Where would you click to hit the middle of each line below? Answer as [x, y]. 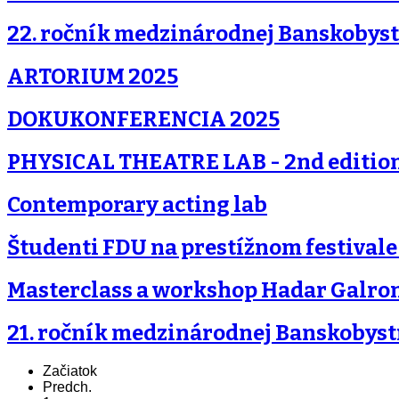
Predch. [67, 387]
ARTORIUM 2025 [93, 77]
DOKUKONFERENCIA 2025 [143, 120]
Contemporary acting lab [137, 205]
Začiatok [70, 370]
